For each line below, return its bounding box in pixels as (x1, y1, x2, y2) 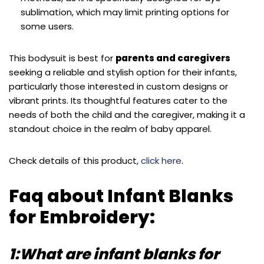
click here (141, 154, 181, 167)
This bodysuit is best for (9, 51, 115, 64)
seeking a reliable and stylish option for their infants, (9, 65, 237, 78)
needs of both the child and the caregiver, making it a (9, 108, 245, 121)
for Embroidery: (9, 204, 155, 230)
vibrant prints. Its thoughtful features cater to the (9, 94, 227, 107)
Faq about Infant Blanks (9, 183, 233, 209)
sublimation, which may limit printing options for (21, 5, 229, 18)
